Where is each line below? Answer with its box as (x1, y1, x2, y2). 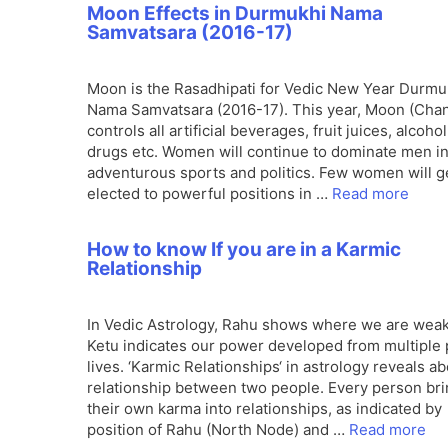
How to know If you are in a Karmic (87, 238, 401, 261)
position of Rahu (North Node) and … (87, 420, 349, 439)
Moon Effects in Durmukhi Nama (87, 2, 383, 25)
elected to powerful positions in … (87, 184, 332, 203)
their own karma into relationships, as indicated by (87, 399, 442, 418)
